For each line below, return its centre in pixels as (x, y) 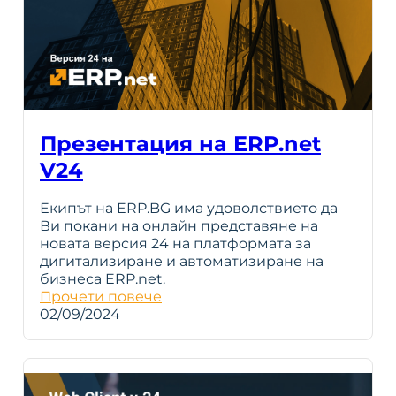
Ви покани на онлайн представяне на (179, 225)
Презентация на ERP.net (180, 143)
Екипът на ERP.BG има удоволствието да (189, 208)
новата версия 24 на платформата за (175, 243)
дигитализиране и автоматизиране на (182, 261)
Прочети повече (101, 296)
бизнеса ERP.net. (103, 278)
